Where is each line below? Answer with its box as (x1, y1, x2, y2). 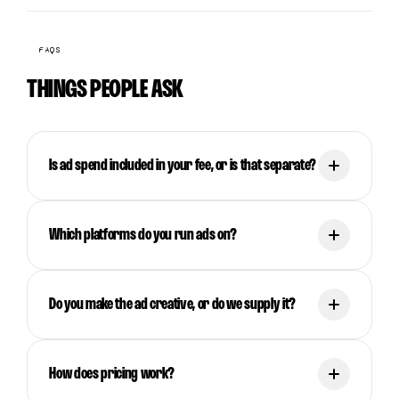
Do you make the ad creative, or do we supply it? (49, 297, 297, 312)
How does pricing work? (49, 367, 175, 381)
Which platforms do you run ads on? (49, 228, 237, 242)
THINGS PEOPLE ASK (27, 78, 183, 102)
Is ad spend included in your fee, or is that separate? (49, 159, 317, 173)
